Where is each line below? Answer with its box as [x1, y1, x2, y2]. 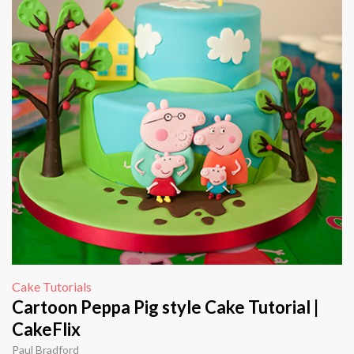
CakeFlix [12, 318, 81, 341]
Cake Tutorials [12, 279, 92, 295]
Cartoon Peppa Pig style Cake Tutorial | [12, 296, 318, 318]
